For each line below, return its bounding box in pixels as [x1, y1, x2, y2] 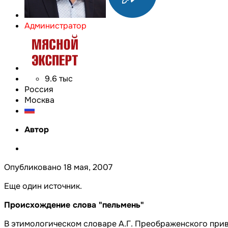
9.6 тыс [45, 73, 73, 84]
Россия [24, 83, 53, 95]
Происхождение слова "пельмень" [4, 199, 144, 210]
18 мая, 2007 [64, 161, 112, 173]
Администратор [24, 20, 87, 31]
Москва [24, 94, 54, 105]
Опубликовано [4, 161, 64, 173]
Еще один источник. [4, 180, 82, 191]
